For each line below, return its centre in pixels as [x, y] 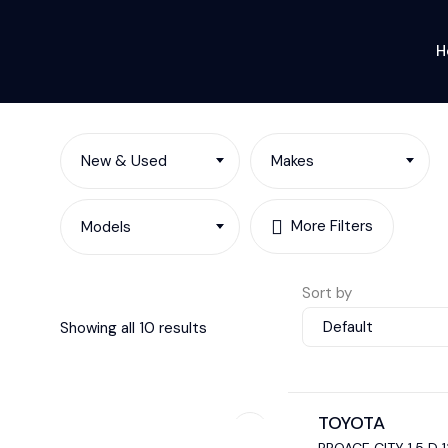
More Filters [332, 226]
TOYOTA [351, 423]
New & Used [124, 161]
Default [348, 327]
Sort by [327, 293]
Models [106, 226]
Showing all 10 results [133, 327]
